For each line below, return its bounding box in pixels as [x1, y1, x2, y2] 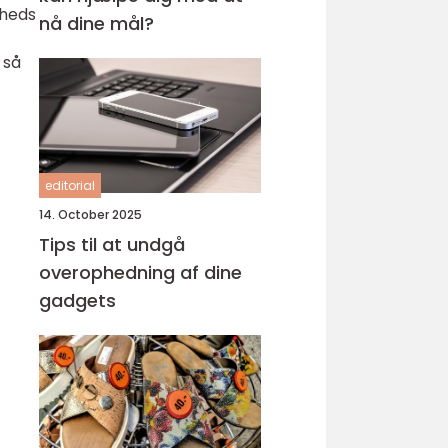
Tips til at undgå [39, 232, 185, 257]
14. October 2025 [39, 206, 142, 223]
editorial [45, 177, 95, 194]
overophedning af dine [39, 260, 242, 285]
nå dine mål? [39, 11, 154, 36]
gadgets [39, 288, 116, 313]
